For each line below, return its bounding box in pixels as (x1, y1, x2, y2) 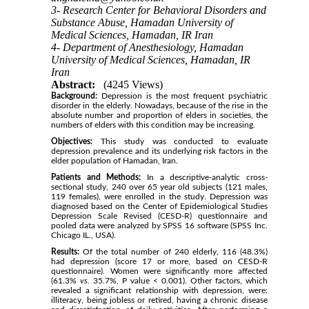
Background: (51, 92, 98, 101)
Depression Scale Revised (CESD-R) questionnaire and (51, 212, 268, 221)
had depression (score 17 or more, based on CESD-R (51, 257, 268, 266)
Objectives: (51, 137, 93, 146)
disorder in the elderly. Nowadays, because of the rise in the (51, 101, 268, 110)
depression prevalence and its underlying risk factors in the (51, 147, 268, 156)
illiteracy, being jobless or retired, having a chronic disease (51, 296, 268, 305)
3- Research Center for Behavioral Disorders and (51, 4, 267, 17)
